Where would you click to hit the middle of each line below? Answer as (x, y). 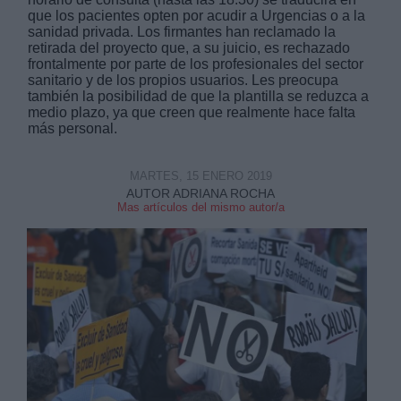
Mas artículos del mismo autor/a (200, 207)
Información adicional (88, 192)
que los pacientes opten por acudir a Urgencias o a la (197, 16)
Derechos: (56, 119)
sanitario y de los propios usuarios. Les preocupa (183, 80)
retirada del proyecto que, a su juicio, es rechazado (189, 48)
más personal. (73, 128)
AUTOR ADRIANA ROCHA (200, 193)
